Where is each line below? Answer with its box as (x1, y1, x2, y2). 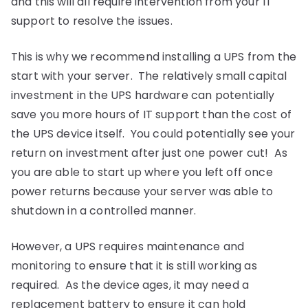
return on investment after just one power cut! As (11, 145, 288, 161)
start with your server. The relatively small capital (11, 68, 287, 84)
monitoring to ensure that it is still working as (11, 258, 257, 274)
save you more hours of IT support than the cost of (11, 107, 292, 122)
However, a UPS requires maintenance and (11, 239, 245, 254)
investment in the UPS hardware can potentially (11, 87, 275, 103)
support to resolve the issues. (11, 13, 173, 29)
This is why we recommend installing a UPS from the (11, 49, 297, 65)
